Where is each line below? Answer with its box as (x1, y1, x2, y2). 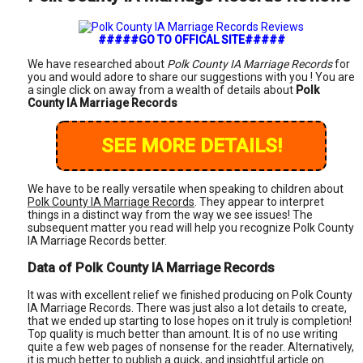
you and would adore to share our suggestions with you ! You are (28, 70, 355, 83)
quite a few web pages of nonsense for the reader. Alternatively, (28, 340, 354, 354)
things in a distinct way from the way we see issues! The (28, 207, 313, 221)
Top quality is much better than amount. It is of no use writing (28, 327, 338, 341)
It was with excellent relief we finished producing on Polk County (28, 288, 352, 302)
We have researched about (28, 57, 167, 70)
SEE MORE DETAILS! (100, 134, 282, 157)
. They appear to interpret (194, 194, 324, 208)
